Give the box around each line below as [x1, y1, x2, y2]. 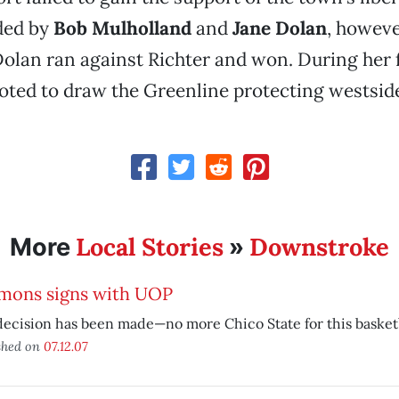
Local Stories [75, 232, 224, 262]
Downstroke [248, 232, 389, 262]
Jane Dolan [232, 16, 327, 40]
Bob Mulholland [53, 16, 191, 40]
